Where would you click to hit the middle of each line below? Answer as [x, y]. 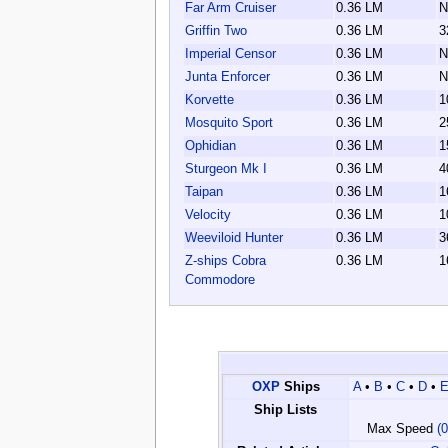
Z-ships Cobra [225, 261]
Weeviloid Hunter [233, 238]
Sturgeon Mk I [225, 169]
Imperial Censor [230, 54]
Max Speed [402, 428]
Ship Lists [286, 409]
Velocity [207, 215]
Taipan [203, 192]
